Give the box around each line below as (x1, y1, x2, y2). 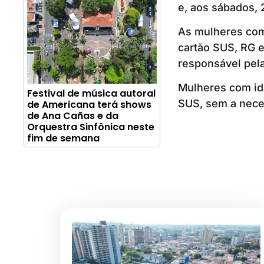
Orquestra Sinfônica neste (27, 120, 154, 134)
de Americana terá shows (27, 98, 151, 112)
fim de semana (27, 131, 100, 146)
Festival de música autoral (27, 87, 156, 101)
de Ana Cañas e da (27, 109, 118, 123)
